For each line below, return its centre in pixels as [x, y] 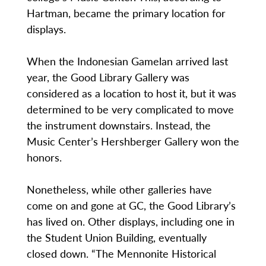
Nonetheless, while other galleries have [119, 189]
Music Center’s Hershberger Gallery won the [133, 141]
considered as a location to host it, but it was [131, 93]
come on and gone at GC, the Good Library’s [131, 205]
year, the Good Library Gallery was [108, 77]
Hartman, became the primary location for [126, 13]
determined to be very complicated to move [130, 109]
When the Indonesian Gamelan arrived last [127, 61]
